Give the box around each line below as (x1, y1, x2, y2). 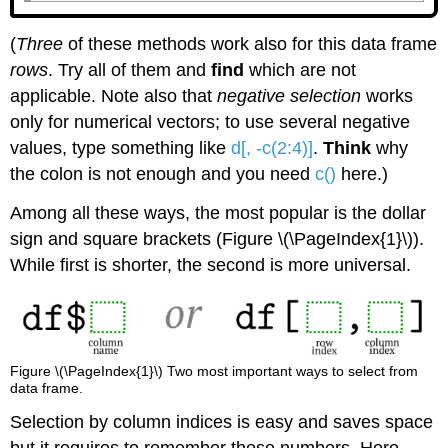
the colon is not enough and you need (10, 163, 316, 184)
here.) (336, 163, 389, 184)
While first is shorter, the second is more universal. (10, 254, 412, 275)
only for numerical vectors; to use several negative (10, 111, 411, 132)
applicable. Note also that (10, 85, 218, 106)
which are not (244, 59, 357, 80)
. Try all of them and (48, 59, 212, 80)
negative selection (217, 85, 362, 106)
